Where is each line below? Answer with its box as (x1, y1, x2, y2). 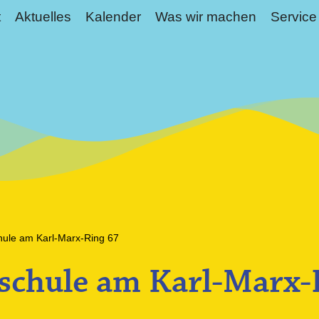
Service (270, 9, 317, 24)
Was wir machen (155, 9, 256, 24)
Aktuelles (14, 9, 71, 24)
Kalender (85, 9, 141, 24)
